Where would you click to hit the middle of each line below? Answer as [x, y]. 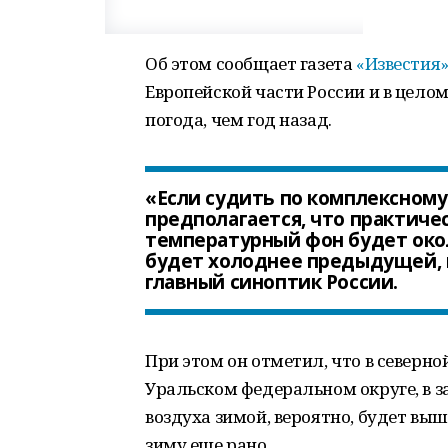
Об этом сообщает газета [250, 63]
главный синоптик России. [271, 282]
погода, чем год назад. [238, 119]
